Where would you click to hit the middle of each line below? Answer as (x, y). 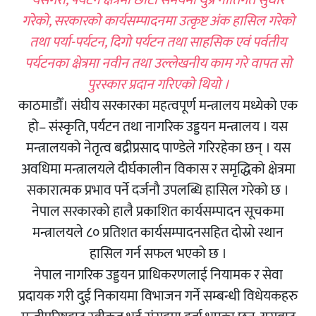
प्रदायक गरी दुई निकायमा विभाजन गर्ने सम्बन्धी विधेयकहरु (158, 297)
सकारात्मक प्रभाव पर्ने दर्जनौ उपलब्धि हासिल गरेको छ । (158, 191)
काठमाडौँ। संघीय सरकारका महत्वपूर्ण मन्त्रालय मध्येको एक (158, 106)
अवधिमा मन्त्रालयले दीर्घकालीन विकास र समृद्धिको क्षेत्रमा (158, 170)
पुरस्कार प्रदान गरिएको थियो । (158, 85)
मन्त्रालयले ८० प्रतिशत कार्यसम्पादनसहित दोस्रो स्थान (158, 233)
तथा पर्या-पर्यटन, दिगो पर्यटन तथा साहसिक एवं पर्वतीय (158, 43)
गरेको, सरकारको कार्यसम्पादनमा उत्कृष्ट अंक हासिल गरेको (158, 22)
